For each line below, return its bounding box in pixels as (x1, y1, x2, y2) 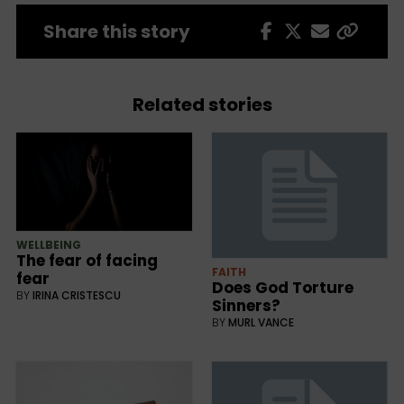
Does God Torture (211, 276, 353, 298)
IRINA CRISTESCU (32, 287, 121, 303)
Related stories (132, 91, 272, 117)
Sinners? (211, 294, 280, 317)
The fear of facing (15, 249, 158, 271)
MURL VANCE (227, 314, 294, 330)
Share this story (42, 18, 190, 44)
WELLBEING (15, 236, 81, 252)
